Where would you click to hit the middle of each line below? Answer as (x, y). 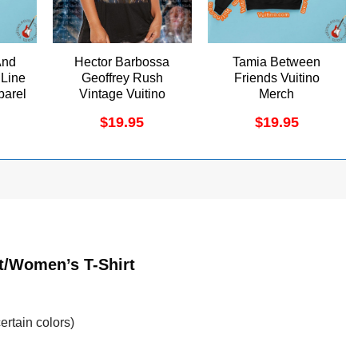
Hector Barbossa (122, 62)
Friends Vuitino (276, 78)
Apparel (122, 110)
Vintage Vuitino (122, 94)
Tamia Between (277, 62)
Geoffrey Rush (122, 78)
